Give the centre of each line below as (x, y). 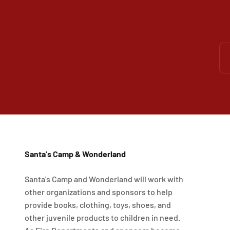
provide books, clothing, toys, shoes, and (98, 204)
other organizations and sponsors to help (99, 191)
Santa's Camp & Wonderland (75, 154)
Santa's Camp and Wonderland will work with (104, 179)
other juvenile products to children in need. (102, 217)
